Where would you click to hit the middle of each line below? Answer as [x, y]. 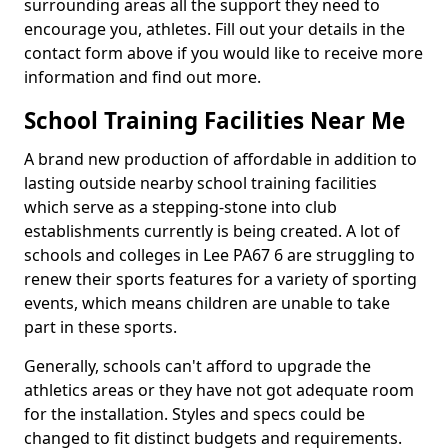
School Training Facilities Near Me [214, 120]
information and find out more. [144, 77]
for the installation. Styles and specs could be [194, 414]
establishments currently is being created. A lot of [212, 231]
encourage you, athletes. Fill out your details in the [214, 29]
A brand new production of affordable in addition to [220, 159]
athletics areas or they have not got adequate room [219, 390]
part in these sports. [100, 327]
